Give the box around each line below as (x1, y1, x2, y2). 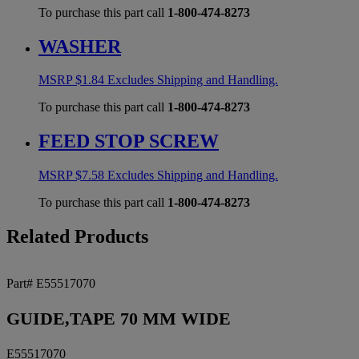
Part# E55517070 (6, 276, 95, 291)
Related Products (6, 226, 148, 248)
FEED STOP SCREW (38, 131, 219, 152)
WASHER (38, 35, 121, 57)
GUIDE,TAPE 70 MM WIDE (6, 309, 231, 329)
